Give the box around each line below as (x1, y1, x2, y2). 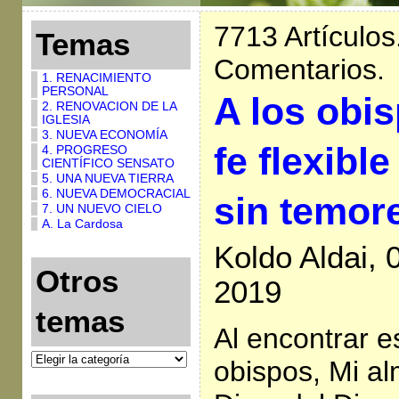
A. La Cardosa (41, 217, 123, 231)
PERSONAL (41, 85, 109, 98)
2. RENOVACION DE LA (41, 100, 176, 113)
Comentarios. (213, 53, 385, 85)
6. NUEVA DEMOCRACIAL (41, 187, 191, 200)
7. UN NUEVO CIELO (41, 202, 162, 216)
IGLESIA (41, 113, 90, 126)
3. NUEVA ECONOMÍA (41, 128, 167, 142)
